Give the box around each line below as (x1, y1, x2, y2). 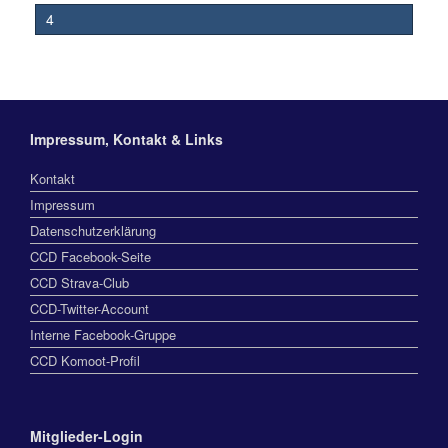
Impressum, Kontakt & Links (30, 128, 223, 149)
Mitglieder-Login (30, 425, 143, 446)
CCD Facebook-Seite (30, 246, 151, 266)
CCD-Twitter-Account (30, 298, 149, 318)
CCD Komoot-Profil (30, 350, 140, 370)
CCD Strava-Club (30, 272, 129, 292)
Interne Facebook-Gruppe (30, 324, 176, 344)
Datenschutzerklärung (30, 220, 156, 240)
